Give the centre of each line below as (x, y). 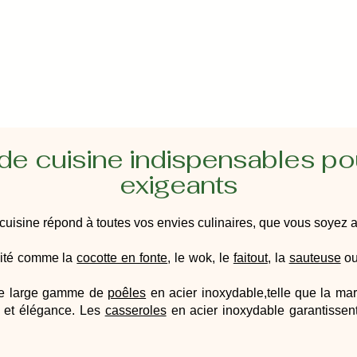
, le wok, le (200, 258)
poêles (127, 293)
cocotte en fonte (122, 258)
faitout (250, 258)
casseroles (135, 310)
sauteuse (315, 258)
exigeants (178, 184)
